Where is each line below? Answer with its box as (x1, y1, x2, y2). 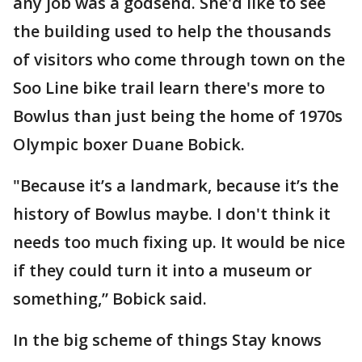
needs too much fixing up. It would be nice (13, 231, 345, 253)
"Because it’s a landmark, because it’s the (13, 175, 339, 196)
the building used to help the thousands (13, 20, 331, 42)
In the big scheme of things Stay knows (13, 329, 322, 351)
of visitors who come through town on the (13, 48, 345, 70)
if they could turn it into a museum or (13, 259, 312, 281)
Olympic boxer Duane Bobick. (13, 133, 245, 155)
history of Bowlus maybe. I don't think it (13, 203, 330, 225)
